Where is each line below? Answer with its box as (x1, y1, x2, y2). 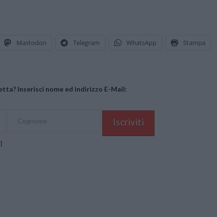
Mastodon (16, 38, 46, 47)
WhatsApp (126, 38, 156, 47)
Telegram (73, 38, 100, 47)
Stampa (183, 38, 205, 47)
